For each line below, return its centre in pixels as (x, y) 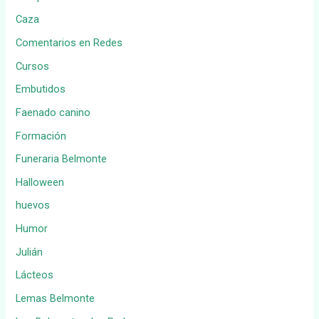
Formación (41, 136)
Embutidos (41, 89)
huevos (33, 205)
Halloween (40, 182)
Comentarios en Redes (69, 42)
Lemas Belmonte (56, 298)
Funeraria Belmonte (62, 159)
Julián (30, 252)
